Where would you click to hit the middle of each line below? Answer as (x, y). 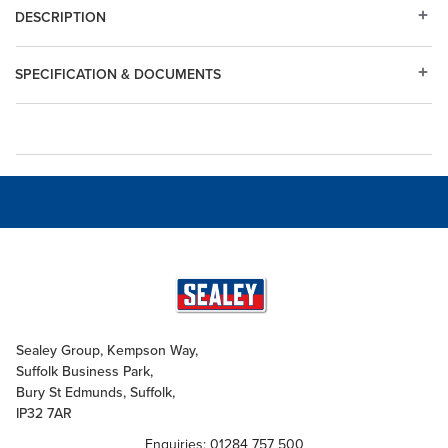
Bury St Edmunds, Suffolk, (95, 392)
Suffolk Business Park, (84, 371)
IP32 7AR (44, 413)
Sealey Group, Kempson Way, (107, 350)
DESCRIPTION (60, 18)
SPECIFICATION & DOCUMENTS (118, 75)
